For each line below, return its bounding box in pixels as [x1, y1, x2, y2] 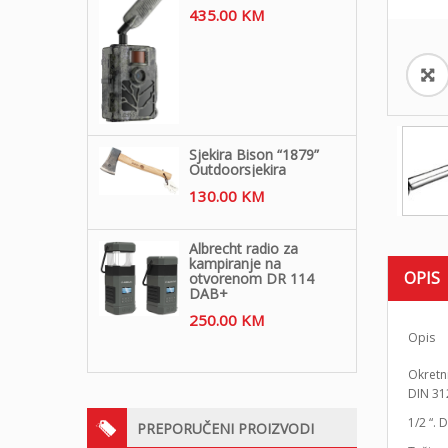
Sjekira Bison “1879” [189, 144, 319, 164]
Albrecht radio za [189, 238, 298, 258]
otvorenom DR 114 [189, 268, 314, 288]
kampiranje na [189, 253, 281, 273]
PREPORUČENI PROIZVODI [137, 418, 314, 438]
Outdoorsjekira [189, 159, 286, 179]
